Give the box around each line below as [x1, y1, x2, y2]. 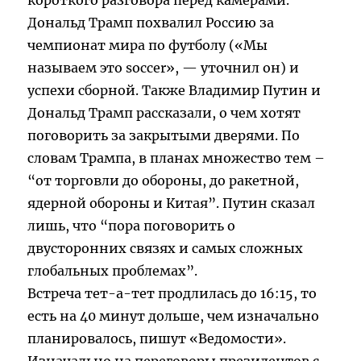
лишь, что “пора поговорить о [27, 218, 236, 234]
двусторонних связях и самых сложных [27, 240, 304, 257]
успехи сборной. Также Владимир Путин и [27, 82, 322, 99]
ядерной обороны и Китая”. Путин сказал [27, 195, 316, 212]
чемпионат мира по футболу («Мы [27, 37, 268, 54]
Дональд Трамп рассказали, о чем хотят [27, 105, 301, 122]
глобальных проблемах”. [27, 263, 198, 280]
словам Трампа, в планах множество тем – [27, 150, 326, 167]
